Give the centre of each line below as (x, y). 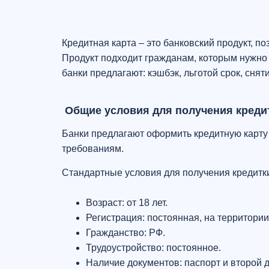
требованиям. (93, 149)
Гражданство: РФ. (125, 233)
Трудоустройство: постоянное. (153, 248)
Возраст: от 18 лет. (127, 203)
